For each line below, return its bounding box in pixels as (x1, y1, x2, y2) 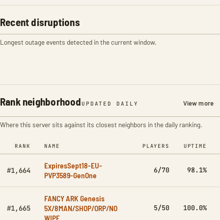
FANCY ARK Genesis (44, 193, 105, 203)
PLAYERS (142, 142, 169, 149)
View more (183, 99, 214, 107)
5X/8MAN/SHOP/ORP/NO (44, 203, 117, 213)
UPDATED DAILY (81, 100, 139, 107)
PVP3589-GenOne (44, 170, 97, 180)
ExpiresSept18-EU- (44, 161, 102, 170)
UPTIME (183, 142, 207, 149)
